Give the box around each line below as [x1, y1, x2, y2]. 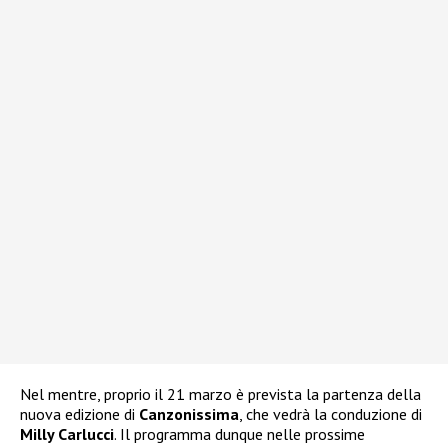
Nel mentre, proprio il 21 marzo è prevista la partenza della [20, 384, 421, 405]
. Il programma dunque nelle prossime [114, 424, 365, 445]
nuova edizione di [20, 404, 139, 425]
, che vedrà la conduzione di [239, 404, 422, 425]
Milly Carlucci [20, 424, 114, 445]
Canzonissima [139, 404, 239, 425]
